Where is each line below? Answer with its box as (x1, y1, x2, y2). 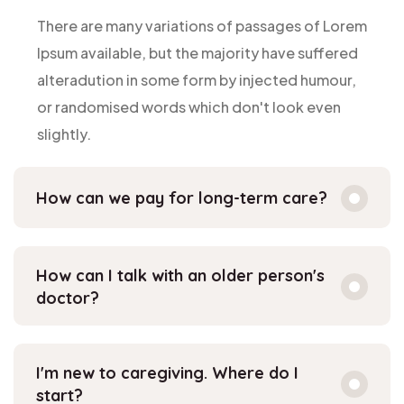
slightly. (37, 124, 91, 143)
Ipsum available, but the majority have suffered (37, 42, 358, 62)
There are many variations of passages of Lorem (37, 15, 367, 35)
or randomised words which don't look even (37, 96, 341, 116)
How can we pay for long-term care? (36, 188, 327, 209)
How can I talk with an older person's (36, 264, 325, 286)
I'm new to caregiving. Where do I (36, 362, 298, 383)
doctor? (36, 287, 99, 308)
